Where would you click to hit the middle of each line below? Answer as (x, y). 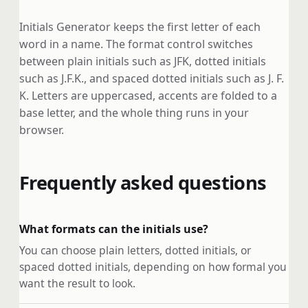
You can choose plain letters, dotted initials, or (135, 250)
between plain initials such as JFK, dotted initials (143, 62)
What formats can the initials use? (114, 229)
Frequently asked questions (143, 182)
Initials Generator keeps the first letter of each (140, 27)
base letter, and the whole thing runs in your (134, 113)
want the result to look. (77, 283)
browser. (42, 130)
